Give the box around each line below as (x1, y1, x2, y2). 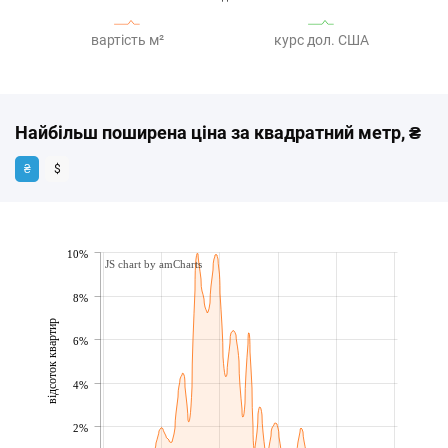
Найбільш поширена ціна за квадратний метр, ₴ (15, 122, 421, 144)
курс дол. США (273, 32, 369, 49)
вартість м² (90, 32, 164, 49)
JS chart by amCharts (105, 258, 202, 271)
